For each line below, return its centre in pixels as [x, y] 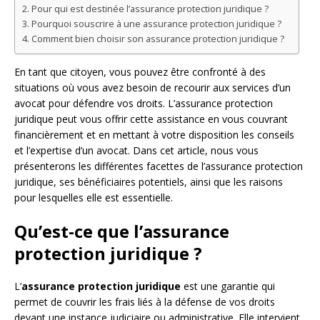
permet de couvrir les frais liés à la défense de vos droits [145, 302]
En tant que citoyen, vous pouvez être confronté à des [140, 72]
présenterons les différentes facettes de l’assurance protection [159, 166]
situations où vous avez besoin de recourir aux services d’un [152, 88]
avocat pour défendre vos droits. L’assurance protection [144, 104]
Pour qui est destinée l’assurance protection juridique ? [150, 9]
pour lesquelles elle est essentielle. [94, 198]
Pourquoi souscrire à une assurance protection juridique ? [156, 24]
